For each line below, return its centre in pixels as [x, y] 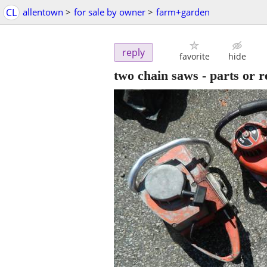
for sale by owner [110, 12]
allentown [43, 12]
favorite [194, 57]
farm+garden [183, 12]
